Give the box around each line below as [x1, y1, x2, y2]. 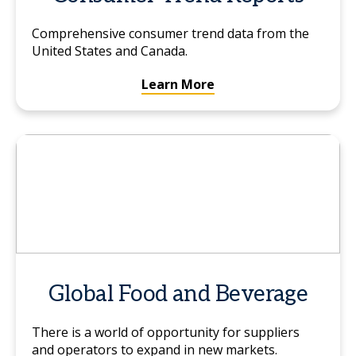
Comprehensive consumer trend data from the [32, 25, 309, 42]
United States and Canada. [32, 42, 188, 60]
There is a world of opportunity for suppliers [32, 323, 300, 341]
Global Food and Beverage [48, 281, 308, 308]
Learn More [141, 75, 215, 93]
